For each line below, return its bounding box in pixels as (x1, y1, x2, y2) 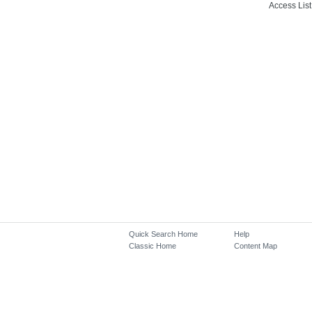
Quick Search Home (129, 230, 198, 238)
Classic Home (129, 242, 177, 250)
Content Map (233, 242, 277, 250)
